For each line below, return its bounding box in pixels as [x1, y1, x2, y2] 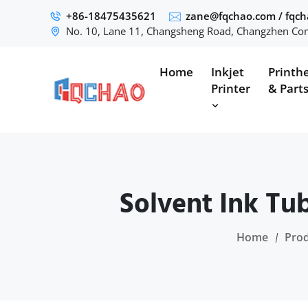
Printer [211, 80, 250, 96]
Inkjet [211, 64, 244, 80]
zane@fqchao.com [186, 9, 276, 23]
